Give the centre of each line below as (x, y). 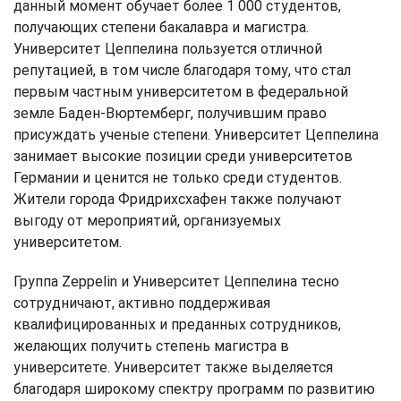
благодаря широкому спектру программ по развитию (194, 388)
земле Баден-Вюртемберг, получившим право (170, 113)
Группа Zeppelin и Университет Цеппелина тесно (176, 281)
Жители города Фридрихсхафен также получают (178, 199)
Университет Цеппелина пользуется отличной (168, 48)
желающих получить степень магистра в (151, 346)
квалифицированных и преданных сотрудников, (177, 324)
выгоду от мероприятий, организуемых (147, 220)
